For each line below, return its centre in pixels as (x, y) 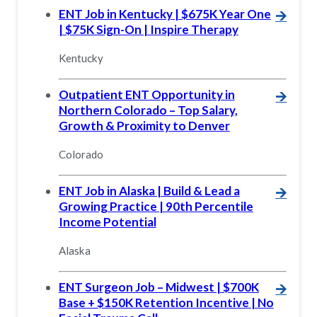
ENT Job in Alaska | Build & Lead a (149, 191)
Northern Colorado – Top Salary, (148, 110)
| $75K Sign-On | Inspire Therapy (148, 29)
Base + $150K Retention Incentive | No (166, 303)
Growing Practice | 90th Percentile (156, 207)
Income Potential (107, 222)
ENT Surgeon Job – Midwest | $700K (158, 287)
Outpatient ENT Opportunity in (146, 94)
